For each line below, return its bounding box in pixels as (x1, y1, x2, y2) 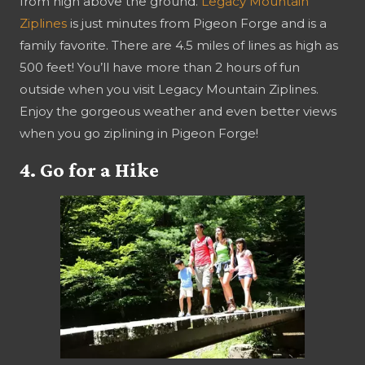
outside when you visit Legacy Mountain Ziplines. (20, 81, 319, 97)
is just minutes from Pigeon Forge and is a (70, 15, 327, 31)
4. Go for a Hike (20, 157, 159, 182)
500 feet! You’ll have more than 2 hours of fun (20, 59, 300, 75)
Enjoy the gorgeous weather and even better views (20, 103, 336, 119)
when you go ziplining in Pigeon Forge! (20, 125, 258, 141)
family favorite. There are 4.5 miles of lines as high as (20, 37, 338, 53)
